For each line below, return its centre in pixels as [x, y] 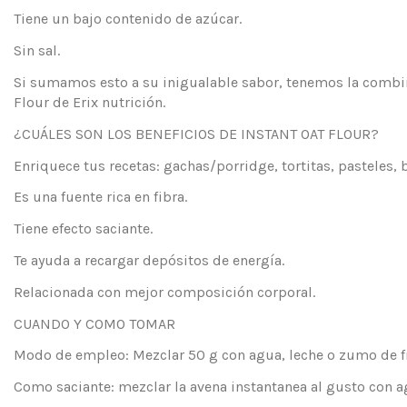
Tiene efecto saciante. [83, 229]
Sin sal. [37, 51]
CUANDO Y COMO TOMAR [94, 323]
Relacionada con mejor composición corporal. [164, 292]
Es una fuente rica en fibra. [100, 197]
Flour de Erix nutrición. [89, 103]
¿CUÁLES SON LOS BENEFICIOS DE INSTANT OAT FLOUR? [196, 134]
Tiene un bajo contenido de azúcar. [128, 19]
